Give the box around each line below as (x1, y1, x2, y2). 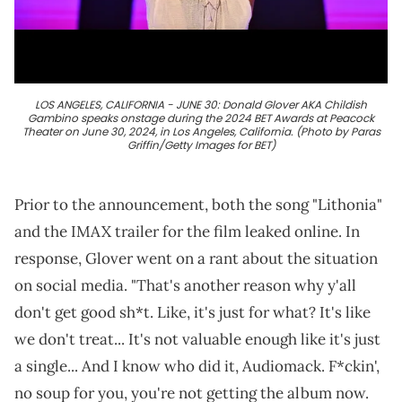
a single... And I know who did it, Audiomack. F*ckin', (14, 356, 380, 377)
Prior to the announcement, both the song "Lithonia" (14, 195, 382, 215)
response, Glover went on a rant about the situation (14, 249, 378, 269)
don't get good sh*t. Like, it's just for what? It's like (14, 302, 371, 323)
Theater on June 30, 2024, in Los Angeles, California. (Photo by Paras (22, 124, 380, 140)
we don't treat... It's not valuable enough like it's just (14, 329, 380, 350)
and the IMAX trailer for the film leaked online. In (14, 222, 360, 242)
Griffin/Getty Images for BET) (127, 137, 275, 153)
